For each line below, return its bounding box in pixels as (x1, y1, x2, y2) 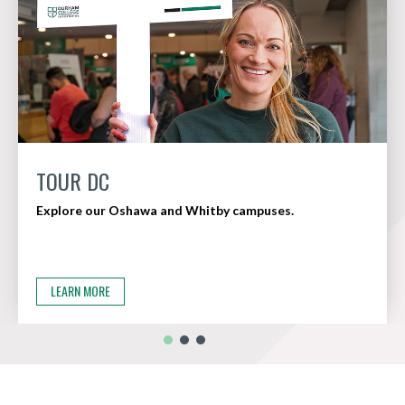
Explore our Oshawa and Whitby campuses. (36, 202, 294, 218)
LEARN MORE (51, 281, 110, 300)
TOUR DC (36, 164, 109, 197)
